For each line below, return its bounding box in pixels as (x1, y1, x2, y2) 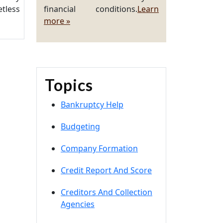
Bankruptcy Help (61, 99, 123, 110)
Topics (45, 75, 93, 95)
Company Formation (61, 143, 138, 154)
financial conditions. (44, 3, 137, 14)
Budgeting (61, 121, 100, 132)
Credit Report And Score (61, 165, 152, 176)
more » (44, 15, 70, 26)
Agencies (61, 199, 95, 210)
